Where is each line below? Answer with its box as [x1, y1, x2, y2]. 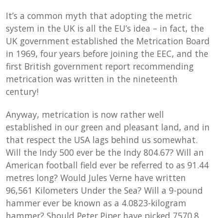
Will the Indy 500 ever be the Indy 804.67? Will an [6, 146, 204, 158]
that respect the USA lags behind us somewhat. [6, 134, 198, 145]
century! [6, 86, 39, 97]
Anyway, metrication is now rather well [6, 109, 164, 120]
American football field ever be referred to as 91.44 [6, 159, 209, 171]
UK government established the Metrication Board [6, 35, 210, 47]
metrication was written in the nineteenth [6, 73, 178, 85]
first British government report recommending [6, 60, 194, 72]
